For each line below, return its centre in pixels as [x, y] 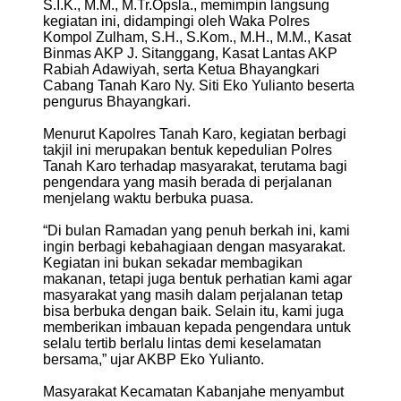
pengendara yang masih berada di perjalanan [188, 182]
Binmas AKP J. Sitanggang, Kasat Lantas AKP [190, 53]
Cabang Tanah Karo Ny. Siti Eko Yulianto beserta [199, 85]
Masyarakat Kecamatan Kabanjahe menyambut [193, 391]
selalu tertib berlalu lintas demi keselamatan [182, 343]
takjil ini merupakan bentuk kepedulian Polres [188, 149]
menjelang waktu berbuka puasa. [148, 198]
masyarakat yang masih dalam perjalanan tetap [193, 294]
